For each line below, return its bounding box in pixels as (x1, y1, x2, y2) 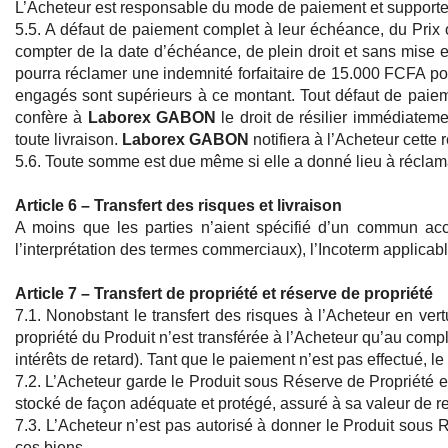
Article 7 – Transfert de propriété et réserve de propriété (15, 285, 433, 303)
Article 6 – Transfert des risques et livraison (15, 197, 342, 215)
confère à (15, 109, 88, 127)
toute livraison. (15, 131, 122, 149)
